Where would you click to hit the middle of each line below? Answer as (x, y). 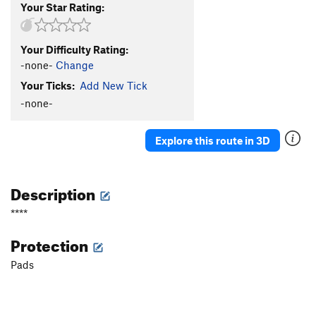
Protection (51, 243)
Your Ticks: (48, 85)
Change (75, 65)
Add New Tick (114, 85)
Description (54, 192)
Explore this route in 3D (213, 140)
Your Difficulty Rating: (74, 49)
